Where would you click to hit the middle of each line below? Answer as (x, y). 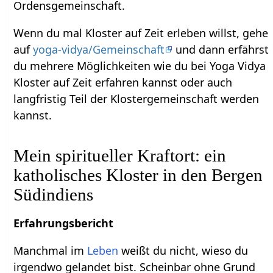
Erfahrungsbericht (64, 223)
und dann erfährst (221, 49)
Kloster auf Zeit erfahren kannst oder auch (123, 82)
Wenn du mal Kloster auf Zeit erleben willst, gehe (141, 33)
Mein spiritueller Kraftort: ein (120, 155)
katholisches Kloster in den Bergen (138, 175)
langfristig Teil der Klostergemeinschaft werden (136, 98)
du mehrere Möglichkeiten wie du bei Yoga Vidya (140, 66)
